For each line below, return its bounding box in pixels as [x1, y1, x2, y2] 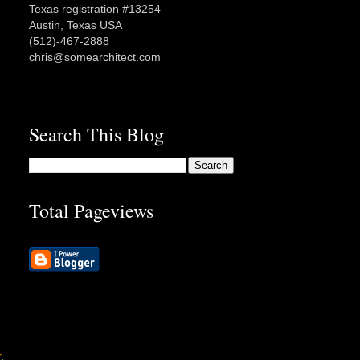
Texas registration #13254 [29, 2, 161, 16]
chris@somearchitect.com [29, 51, 161, 64]
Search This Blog [29, 121, 164, 148]
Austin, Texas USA [29, 18, 122, 32]
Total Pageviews [29, 198, 153, 224]
